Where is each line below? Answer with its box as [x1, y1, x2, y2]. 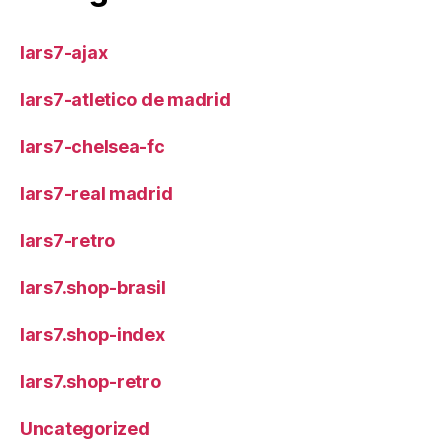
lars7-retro [20, 229, 116, 251]
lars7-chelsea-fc [20, 135, 165, 157]
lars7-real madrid [20, 182, 173, 204]
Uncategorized [20, 417, 150, 439]
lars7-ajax [20, 41, 108, 63]
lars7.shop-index [20, 323, 165, 345]
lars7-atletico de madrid [20, 88, 231, 110]
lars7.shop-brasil [20, 276, 166, 298]
